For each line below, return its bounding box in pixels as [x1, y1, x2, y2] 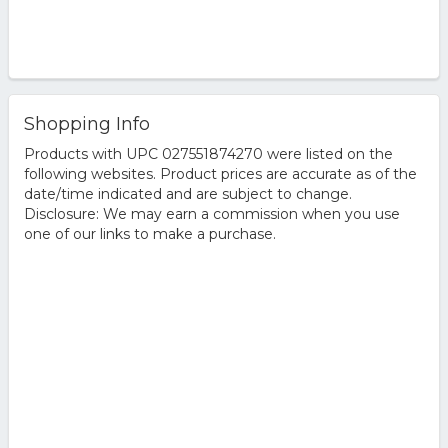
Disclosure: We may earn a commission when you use [23, 205, 400, 223]
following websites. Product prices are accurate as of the [23, 165, 417, 183]
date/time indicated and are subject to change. [23, 185, 352, 203]
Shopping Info [23, 113, 150, 135]
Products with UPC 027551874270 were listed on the [23, 145, 393, 163]
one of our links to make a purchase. [23, 225, 276, 243]
